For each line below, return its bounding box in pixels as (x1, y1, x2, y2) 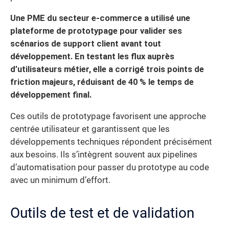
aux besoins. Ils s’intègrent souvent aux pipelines (10, 149, 197, 159)
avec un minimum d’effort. (10, 175, 110, 185)
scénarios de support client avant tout (10, 39, 161, 49)
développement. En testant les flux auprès (10, 52, 174, 62)
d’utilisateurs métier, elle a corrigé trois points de (10, 64, 204, 75)
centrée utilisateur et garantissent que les (10, 124, 170, 134)
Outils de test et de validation (10, 204, 194, 221)
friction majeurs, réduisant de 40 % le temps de (10, 77, 194, 87)
